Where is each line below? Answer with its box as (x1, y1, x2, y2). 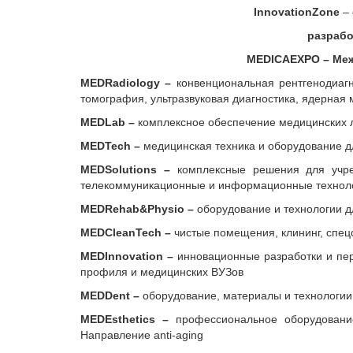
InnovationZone (253, 6, 340, 18)
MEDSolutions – (80, 163, 177, 176)
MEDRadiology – (80, 76, 176, 89)
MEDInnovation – (80, 250, 178, 262)
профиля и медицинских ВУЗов (80, 266, 243, 278)
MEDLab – (80, 116, 138, 128)
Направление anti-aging (80, 329, 203, 341)
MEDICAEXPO (247, 53, 324, 65)
